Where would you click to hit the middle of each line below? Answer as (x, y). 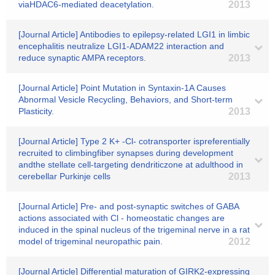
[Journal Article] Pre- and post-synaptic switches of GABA (129, 206)
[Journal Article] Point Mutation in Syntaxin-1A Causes (122, 88)
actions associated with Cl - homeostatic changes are (122, 218)
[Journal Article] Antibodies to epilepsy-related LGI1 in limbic (134, 34)
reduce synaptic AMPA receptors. (82, 58)
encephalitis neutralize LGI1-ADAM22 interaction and (121, 46)
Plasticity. (36, 111)
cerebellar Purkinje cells (64, 176)
